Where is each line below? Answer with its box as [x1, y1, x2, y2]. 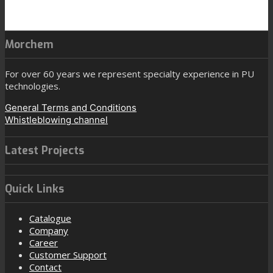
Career [29, 236, 58, 249]
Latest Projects [5, 143, 84, 158]
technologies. [5, 80, 60, 93]
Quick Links [5, 182, 64, 197]
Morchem [5, 37, 54, 52]
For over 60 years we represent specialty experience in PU [5, 68, 254, 80]
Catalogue [29, 212, 71, 225]
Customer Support [29, 249, 107, 261]
